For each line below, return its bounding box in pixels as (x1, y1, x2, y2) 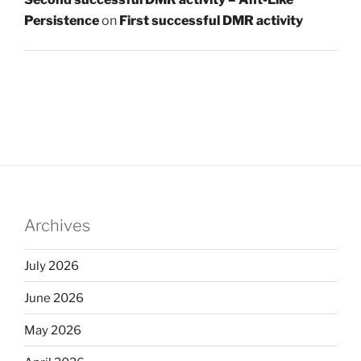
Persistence (24, 13, 99, 29)
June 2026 (24, 290, 84, 305)
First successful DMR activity (119, 13, 303, 29)
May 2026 (24, 322, 81, 338)
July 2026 (24, 258, 79, 273)
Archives (24, 216, 90, 236)
